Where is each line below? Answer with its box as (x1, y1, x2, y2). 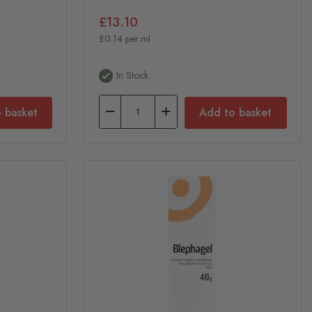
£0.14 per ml (98, 31, 150, 45)
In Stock (116, 68, 148, 83)
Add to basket (199, 104, 272, 120)
